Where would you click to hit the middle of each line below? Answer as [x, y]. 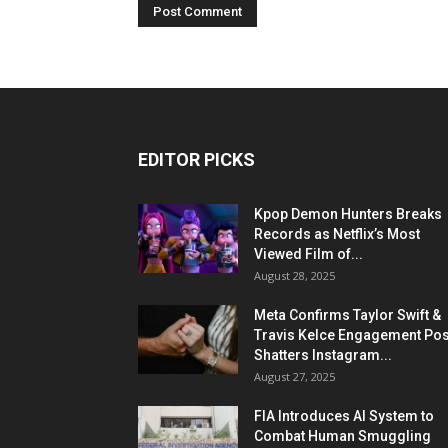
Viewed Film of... [308, 254]
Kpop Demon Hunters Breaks [348, 214]
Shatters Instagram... [323, 355]
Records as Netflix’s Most [337, 234]
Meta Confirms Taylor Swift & [347, 315]
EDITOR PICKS [196, 159]
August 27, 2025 [294, 376]
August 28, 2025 [294, 275]
